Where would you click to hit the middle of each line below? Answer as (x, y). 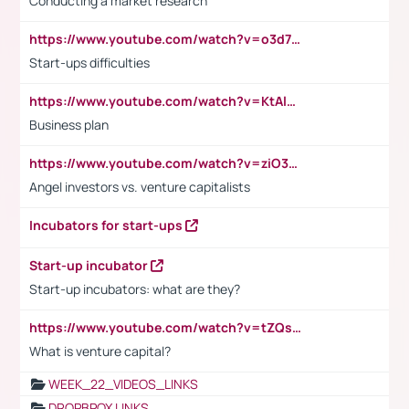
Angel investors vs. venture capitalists (140, 186)
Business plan (69, 124)
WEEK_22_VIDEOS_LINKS (123, 383)
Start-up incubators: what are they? (135, 288)
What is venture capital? (100, 351)
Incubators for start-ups (107, 225)
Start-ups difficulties (89, 62)
